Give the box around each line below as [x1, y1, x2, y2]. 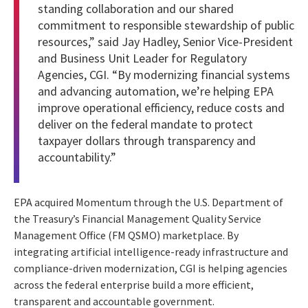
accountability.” [38, 149, 116, 166]
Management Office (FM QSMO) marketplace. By [14, 228, 239, 243]
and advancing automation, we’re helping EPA [38, 83, 274, 100]
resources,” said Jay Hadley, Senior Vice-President [38, 34, 293, 50]
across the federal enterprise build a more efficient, [14, 278, 254, 292]
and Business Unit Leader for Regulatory [38, 50, 247, 67]
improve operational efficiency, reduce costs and [38, 100, 285, 116]
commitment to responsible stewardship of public [38, 17, 294, 34]
